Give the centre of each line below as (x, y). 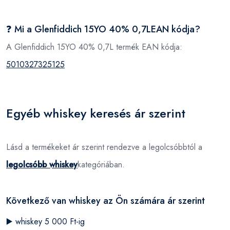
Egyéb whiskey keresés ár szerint (96, 113)
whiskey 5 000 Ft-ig (50, 221)
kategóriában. (101, 164)
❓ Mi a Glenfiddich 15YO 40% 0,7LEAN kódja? (103, 29)
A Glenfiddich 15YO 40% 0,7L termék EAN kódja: (94, 47)
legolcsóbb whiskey (42, 164)
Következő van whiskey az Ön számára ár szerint (106, 200)
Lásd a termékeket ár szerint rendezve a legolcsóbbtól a (104, 147)
